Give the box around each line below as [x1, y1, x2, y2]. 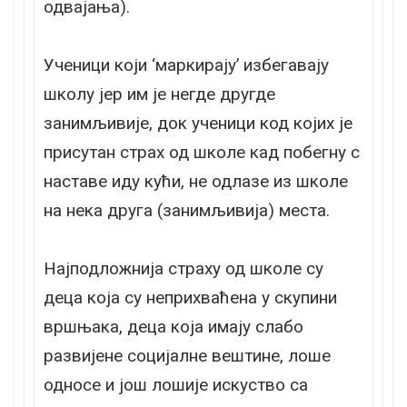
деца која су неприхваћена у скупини [44, 286, 337, 308]
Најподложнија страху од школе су [44, 257, 323, 279]
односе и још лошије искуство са [44, 373, 308, 395]
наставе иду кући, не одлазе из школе [44, 170, 348, 192]
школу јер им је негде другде [44, 83, 275, 104]
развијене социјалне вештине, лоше [44, 344, 331, 366]
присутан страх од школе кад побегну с [44, 141, 360, 163]
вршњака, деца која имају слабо [44, 315, 303, 337]
